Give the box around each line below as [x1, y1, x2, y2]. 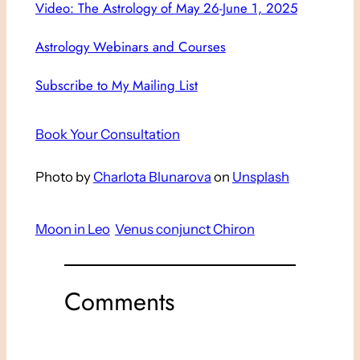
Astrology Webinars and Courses [35, 37, 226, 57]
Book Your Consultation [35, 126, 180, 143]
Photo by [35, 169, 93, 186]
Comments [63, 283, 174, 320]
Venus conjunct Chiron [114, 221, 255, 238]
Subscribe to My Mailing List [35, 76, 198, 96]
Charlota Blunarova [92, 169, 211, 186]
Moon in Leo [35, 221, 110, 238]
